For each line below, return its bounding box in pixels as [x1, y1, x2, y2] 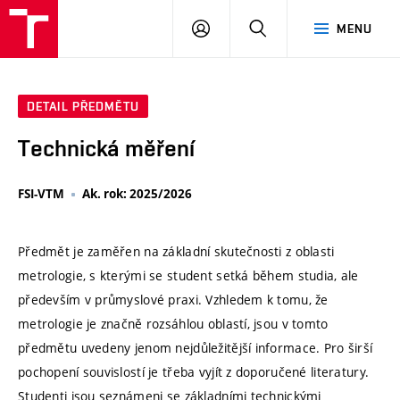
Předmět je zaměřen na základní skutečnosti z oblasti [18, 242, 335, 260]
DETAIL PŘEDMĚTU [27, 99, 139, 114]
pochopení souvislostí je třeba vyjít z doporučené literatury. [18, 362, 370, 380]
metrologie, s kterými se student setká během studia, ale [18, 266, 359, 284]
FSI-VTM [18, 186, 64, 203]
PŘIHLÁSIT [209, 21, 273, 35]
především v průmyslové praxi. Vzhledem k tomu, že [18, 290, 329, 308]
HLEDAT [266, 21, 313, 35]
